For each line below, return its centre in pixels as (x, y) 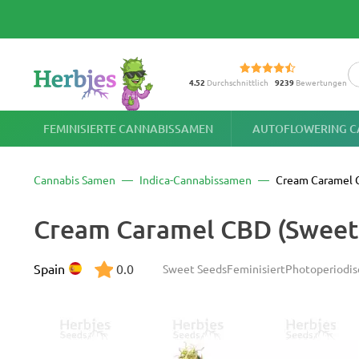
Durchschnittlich (236, 82)
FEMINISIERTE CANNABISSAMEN (129, 128)
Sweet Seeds (195, 268)
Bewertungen (320, 82)
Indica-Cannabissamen (196, 179)
